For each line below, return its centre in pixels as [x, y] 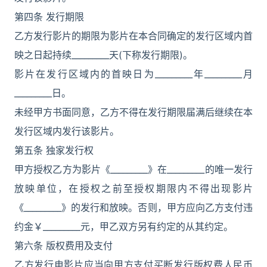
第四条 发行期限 [49, 17]
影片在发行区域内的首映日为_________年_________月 [133, 74]
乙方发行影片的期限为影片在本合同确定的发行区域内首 [133, 36]
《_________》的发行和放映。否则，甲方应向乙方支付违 [133, 207]
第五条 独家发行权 [54, 150]
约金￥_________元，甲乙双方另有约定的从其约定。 [124, 226]
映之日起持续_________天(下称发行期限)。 [103, 55]
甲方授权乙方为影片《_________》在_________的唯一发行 [133, 169]
